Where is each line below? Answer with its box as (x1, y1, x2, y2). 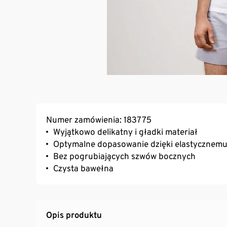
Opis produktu (46, 209, 102, 220)
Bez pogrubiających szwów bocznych (53, 150, 196, 161)
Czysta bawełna (53, 163, 113, 173)
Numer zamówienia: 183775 (46, 114, 152, 125)
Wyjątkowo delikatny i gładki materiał (53, 126, 198, 137)
